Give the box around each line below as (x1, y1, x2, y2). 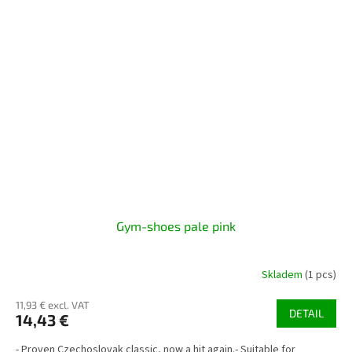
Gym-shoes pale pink (116, 218, 236, 233)
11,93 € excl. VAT (16, 298, 90, 311)
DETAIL (289, 306, 324, 320)
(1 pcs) (305, 267, 336, 284)
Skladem (262, 267, 305, 284)
